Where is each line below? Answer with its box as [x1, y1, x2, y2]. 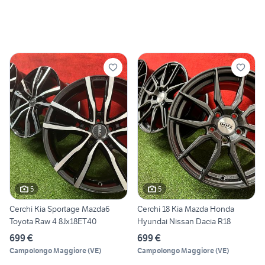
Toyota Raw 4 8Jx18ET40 [9, 216, 96, 227]
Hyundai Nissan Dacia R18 [137, 216, 231, 227]
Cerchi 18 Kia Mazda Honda [137, 203, 234, 215]
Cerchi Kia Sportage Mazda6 [9, 203, 110, 215]
